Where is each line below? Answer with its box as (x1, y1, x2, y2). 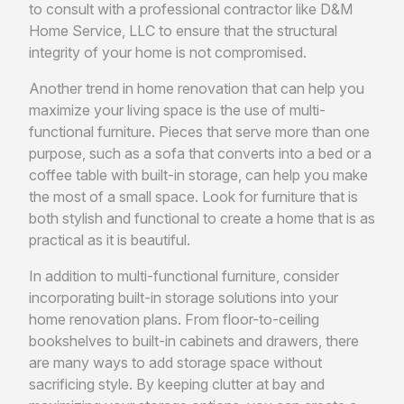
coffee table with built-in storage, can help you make (29, 165, 368, 184)
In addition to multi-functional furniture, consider (29, 266, 339, 285)
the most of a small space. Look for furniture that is (29, 187, 358, 206)
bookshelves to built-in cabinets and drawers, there (29, 331, 359, 350)
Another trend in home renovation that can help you (29, 78, 364, 97)
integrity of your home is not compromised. (29, 42, 307, 61)
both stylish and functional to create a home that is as (29, 208, 375, 227)
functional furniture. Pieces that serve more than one (29, 122, 370, 141)
